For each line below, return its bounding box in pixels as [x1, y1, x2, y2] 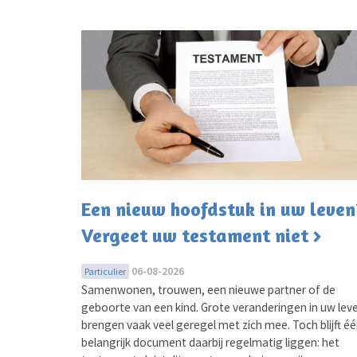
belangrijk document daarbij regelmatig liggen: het [81, 334, 339, 350]
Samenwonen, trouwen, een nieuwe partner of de [81, 281, 335, 297]
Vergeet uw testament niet [81, 223, 308, 247]
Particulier [84, 265, 126, 277]
